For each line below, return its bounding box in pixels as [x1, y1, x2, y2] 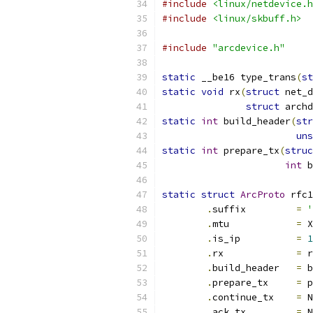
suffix [246, 203, 296, 215]
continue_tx [212, 291, 296, 303]
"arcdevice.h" [212, 42, 285, 54]
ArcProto [240, 189, 285, 201]
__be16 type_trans [196, 71, 296, 83]
